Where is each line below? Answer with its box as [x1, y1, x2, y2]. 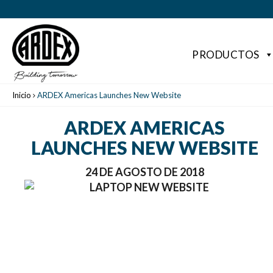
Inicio [12, 90, 31, 100]
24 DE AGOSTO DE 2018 [85, 165, 204, 179]
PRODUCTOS [192, 48, 260, 61]
